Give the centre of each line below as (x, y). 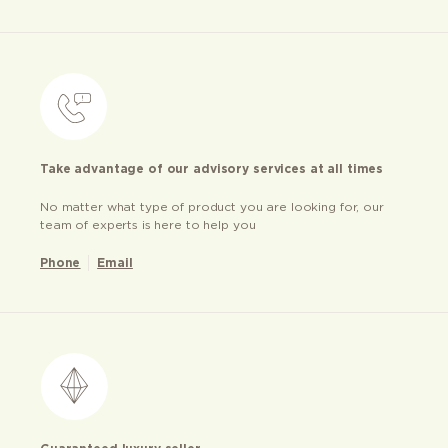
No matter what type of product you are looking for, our (212, 207)
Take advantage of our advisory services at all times (212, 169)
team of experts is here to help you (148, 225)
